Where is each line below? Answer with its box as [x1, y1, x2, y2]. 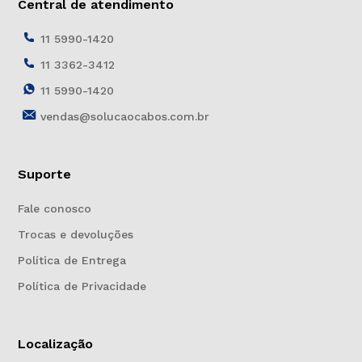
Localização [17, 336, 93, 352]
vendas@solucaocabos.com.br [40, 110, 209, 124]
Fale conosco [17, 202, 91, 216]
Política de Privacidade [17, 280, 146, 293]
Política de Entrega [17, 254, 126, 267]
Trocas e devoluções [17, 228, 133, 242]
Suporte [17, 166, 71, 183]
